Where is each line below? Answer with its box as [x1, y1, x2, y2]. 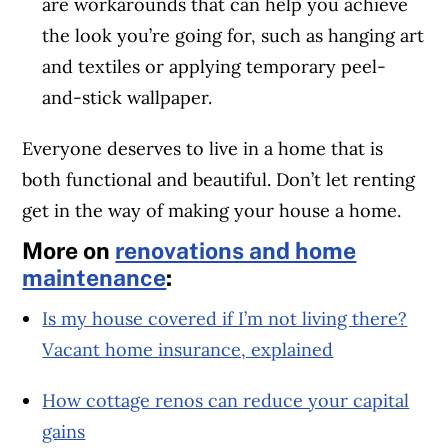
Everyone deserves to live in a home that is [22, 136, 384, 160]
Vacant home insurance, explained [42, 337, 334, 361]
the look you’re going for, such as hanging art [42, 23, 425, 47]
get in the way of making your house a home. [22, 198, 402, 222]
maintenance [22, 264, 167, 292]
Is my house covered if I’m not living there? [42, 306, 408, 330]
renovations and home [115, 237, 357, 265]
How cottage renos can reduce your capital [42, 388, 410, 412]
